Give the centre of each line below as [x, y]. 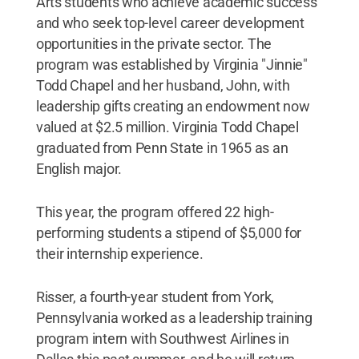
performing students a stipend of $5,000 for [169, 232]
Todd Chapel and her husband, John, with [163, 85]
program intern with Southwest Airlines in [162, 338]
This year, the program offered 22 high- [155, 212]
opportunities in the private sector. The [153, 43]
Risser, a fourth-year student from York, [155, 296]
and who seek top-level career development [170, 22]
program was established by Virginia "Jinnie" [171, 64]
